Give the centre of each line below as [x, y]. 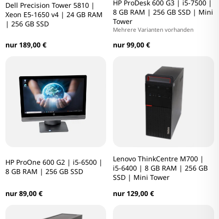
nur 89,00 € [24, 194]
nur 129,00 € [133, 194]
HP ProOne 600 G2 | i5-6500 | [54, 162]
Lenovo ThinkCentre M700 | [158, 159]
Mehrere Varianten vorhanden [153, 30]
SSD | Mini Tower [141, 177]
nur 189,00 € [26, 45]
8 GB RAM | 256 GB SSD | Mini [163, 12]
